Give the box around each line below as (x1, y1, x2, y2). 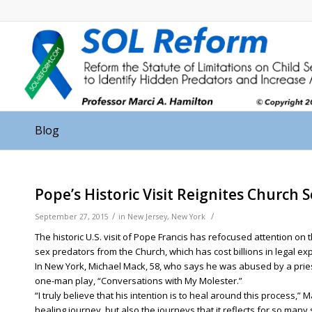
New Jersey (127, 212, 167, 221)
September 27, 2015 (35, 212, 109, 221)
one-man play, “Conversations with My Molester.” (35, 274, 242, 287)
